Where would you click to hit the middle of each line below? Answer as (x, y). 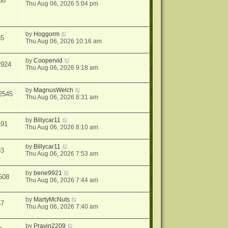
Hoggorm (47, 34)
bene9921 (48, 173)
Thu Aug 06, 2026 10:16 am (64, 41)
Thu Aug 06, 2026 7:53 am (62, 154)
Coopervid (48, 60)
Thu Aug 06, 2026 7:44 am (62, 180)
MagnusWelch (54, 90)
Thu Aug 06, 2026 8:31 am (62, 97)
